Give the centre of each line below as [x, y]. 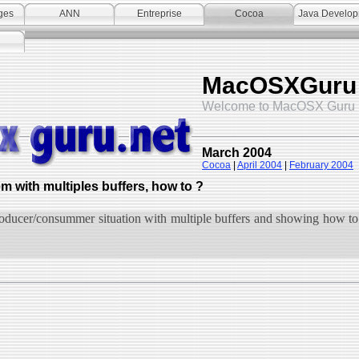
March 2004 [237, 152]
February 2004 [321, 165]
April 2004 [260, 165]
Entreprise [159, 14]
